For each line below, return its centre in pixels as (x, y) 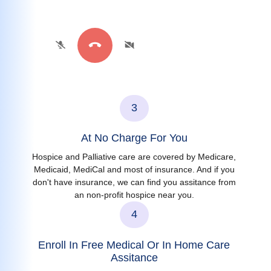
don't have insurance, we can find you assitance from (134, 182)
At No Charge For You (134, 138)
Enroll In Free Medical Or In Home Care (134, 245)
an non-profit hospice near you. (134, 195)
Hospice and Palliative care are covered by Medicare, (134, 157)
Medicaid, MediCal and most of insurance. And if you (134, 170)
